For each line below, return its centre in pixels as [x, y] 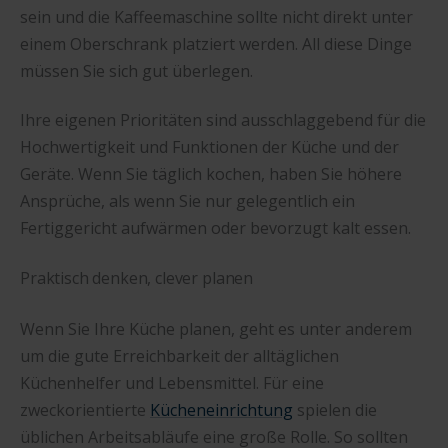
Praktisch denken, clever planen [137, 277]
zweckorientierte [85, 409]
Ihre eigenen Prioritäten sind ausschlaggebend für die [223, 120]
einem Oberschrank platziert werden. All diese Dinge [216, 43]
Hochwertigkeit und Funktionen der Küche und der [209, 147]
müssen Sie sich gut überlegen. [136, 70]
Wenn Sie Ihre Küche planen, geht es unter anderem [216, 328]
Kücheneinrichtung [221, 409]
